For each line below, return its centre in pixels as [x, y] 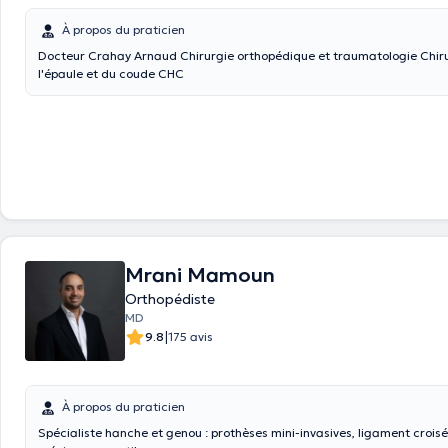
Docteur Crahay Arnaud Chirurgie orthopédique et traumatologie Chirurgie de [109, 55]
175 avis [190, 336]
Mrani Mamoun [200, 275]
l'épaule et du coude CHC [111, 73]
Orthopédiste [170, 299]
